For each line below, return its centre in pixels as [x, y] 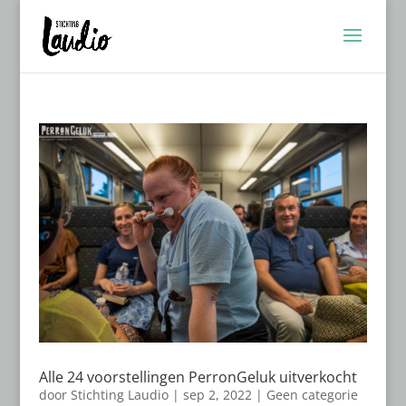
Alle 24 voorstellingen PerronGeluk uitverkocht [198, 377]
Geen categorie [312, 394]
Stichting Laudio [119, 394]
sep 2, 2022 [217, 394]
